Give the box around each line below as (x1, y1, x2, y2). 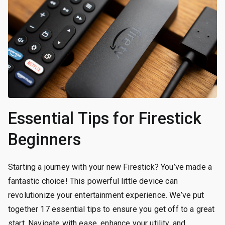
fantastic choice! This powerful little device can (8, 176, 178, 186)
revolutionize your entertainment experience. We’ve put (8, 190, 204, 200)
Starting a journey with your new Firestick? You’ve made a (8, 162, 212, 172)
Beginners (8, 130, 81, 149)
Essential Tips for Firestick (8, 108, 202, 128)
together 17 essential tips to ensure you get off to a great (8, 204, 215, 214)
